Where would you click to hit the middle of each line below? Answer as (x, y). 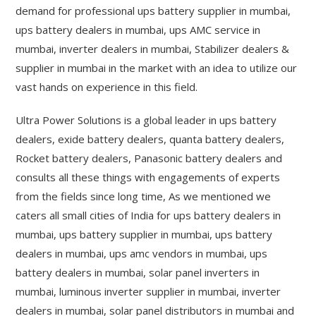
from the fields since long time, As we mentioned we (144, 196)
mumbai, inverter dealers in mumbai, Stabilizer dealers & (153, 49)
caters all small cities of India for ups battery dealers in (148, 215)
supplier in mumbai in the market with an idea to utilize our (157, 68)
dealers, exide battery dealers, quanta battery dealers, (150, 139)
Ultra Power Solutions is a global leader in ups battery (146, 120)
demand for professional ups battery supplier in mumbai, (153, 11)
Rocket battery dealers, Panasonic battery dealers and (149, 158)
